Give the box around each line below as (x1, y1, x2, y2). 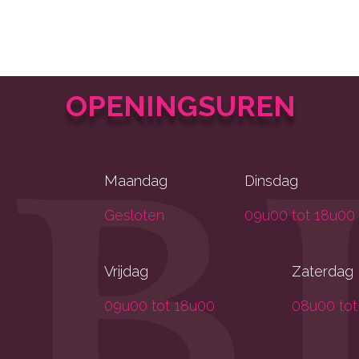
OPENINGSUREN (66, 88, 296, 123)
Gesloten (104, 206, 165, 224)
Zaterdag (292, 262, 354, 280)
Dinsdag (244, 171, 299, 189)
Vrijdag (104, 262, 149, 280)
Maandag (104, 171, 168, 189)
